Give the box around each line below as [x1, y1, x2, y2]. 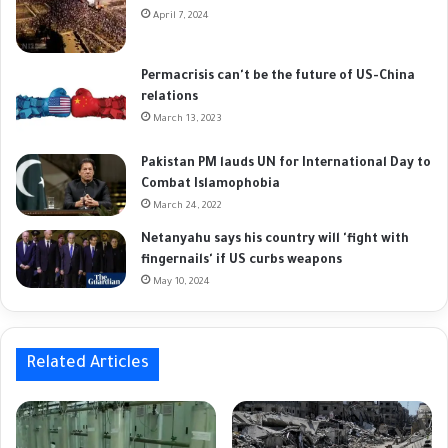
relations [141, 91, 198, 106]
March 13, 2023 [153, 114, 222, 126]
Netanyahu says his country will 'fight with [141, 233, 409, 248]
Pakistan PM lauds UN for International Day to [141, 157, 431, 172]
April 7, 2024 [153, 11, 209, 23]
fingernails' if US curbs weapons [141, 254, 342, 269]
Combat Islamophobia [141, 178, 280, 193]
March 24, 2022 [153, 201, 222, 213]
